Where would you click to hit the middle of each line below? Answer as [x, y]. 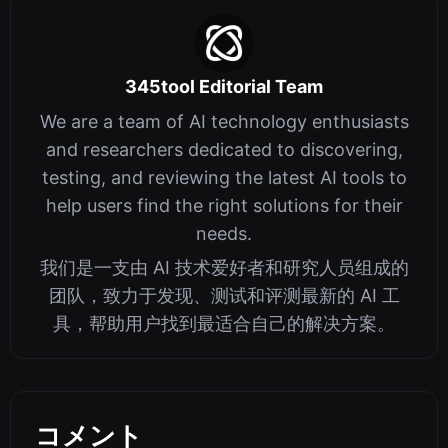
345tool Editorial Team [224, 87]
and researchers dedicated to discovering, [224, 150]
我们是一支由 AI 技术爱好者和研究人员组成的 [224, 268]
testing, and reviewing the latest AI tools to [224, 178]
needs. [224, 234]
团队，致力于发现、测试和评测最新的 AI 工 [224, 296]
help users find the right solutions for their [224, 206]
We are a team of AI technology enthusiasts [224, 122]
